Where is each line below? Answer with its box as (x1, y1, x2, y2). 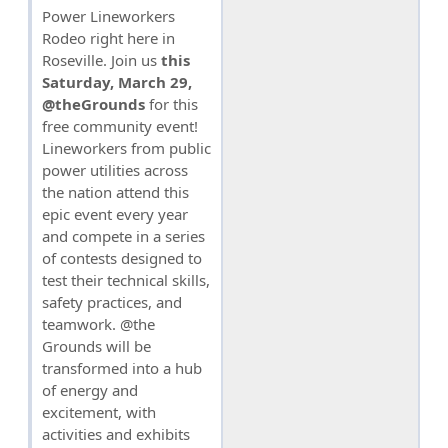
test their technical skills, (42, 270, 210, 291)
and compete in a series (42, 226, 205, 247)
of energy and (42, 380, 138, 401)
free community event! (42, 116, 198, 137)
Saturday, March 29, (42, 72, 192, 93)
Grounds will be (42, 336, 151, 357)
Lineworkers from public (42, 138, 211, 159)
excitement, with (42, 402, 156, 423)
